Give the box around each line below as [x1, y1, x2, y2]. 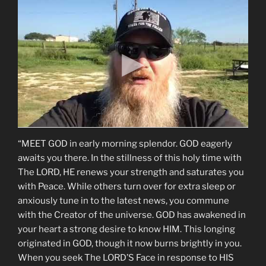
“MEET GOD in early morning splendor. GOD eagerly [18, 138, 232, 150]
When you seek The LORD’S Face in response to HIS [18, 252, 234, 264]
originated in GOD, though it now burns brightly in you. [18, 238, 242, 249]
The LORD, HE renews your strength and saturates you [18, 167, 244, 178]
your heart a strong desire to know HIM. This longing [18, 224, 235, 235]
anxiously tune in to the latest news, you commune [18, 195, 229, 207]
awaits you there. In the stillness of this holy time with [18, 153, 242, 164]
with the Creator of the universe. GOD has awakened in [18, 210, 246, 221]
